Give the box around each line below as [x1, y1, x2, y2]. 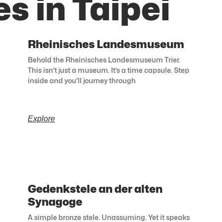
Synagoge [27, 195, 82, 209]
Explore [27, 114, 55, 123]
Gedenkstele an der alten [27, 182, 163, 196]
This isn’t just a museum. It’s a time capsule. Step [27, 66, 189, 75]
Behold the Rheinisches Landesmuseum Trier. [27, 55, 180, 64]
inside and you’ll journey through [27, 76, 136, 85]
